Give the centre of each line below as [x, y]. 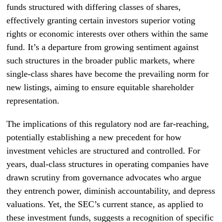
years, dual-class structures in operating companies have [108, 164]
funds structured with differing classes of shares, [94, 7]
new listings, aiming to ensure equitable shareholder [100, 87]
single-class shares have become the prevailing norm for [108, 74]
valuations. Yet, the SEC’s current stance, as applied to [105, 204]
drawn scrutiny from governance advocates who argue [104, 177]
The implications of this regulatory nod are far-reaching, [108, 124]
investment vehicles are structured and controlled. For [104, 150]
